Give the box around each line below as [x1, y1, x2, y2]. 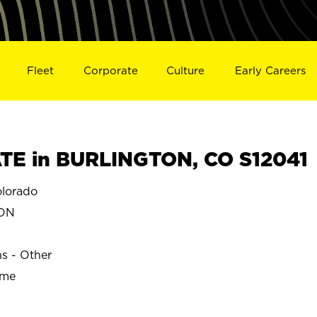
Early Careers [235, 64, 306, 76]
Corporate [83, 64, 138, 76]
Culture [166, 64, 205, 76]
